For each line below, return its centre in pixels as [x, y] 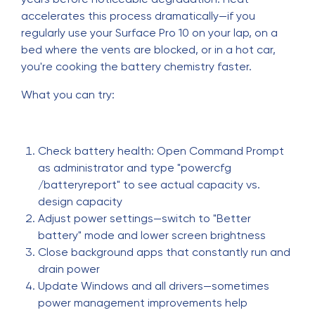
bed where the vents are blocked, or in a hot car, [148, 50]
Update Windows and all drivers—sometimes [154, 286]
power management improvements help [143, 303]
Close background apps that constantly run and [164, 252]
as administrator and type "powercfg [135, 168]
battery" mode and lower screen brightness [152, 235]
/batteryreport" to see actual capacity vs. [149, 185]
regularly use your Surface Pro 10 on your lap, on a [149, 33]
